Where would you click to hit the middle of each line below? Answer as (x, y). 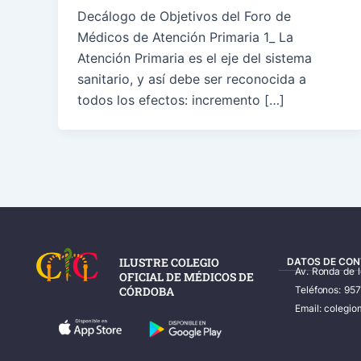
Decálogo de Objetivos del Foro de (184, 17)
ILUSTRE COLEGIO (169, 263)
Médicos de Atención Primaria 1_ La (185, 37)
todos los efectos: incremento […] (181, 100)
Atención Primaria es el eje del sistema (195, 58)
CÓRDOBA (147, 292)
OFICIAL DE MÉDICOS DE (187, 277)
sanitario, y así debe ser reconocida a (192, 79)
